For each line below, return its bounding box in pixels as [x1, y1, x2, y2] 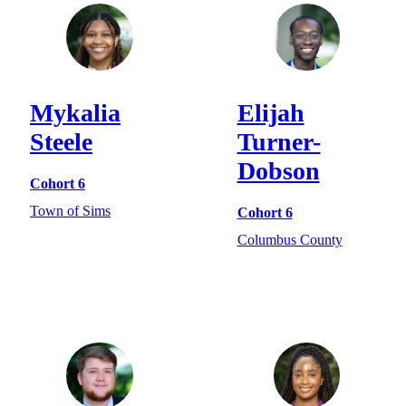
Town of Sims [30, 203, 111, 219]
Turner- [237, 127, 321, 156]
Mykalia [30, 98, 121, 127]
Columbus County [237, 232, 343, 248]
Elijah [237, 98, 304, 127]
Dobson [237, 156, 320, 185]
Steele [30, 127, 92, 156]
